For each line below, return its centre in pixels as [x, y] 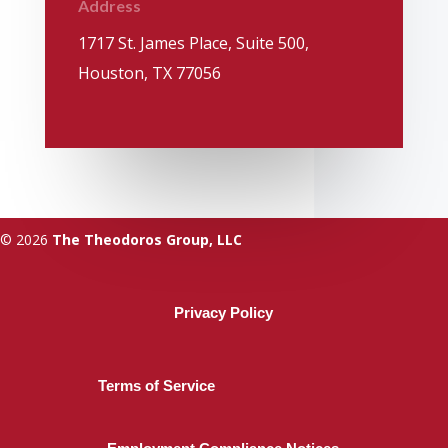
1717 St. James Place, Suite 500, [193, 43]
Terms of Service [157, 386]
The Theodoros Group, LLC [145, 240]
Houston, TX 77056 [149, 73]
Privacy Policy [224, 313]
